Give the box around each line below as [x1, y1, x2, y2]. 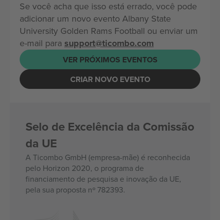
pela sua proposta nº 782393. [26, 184, 125, 195]
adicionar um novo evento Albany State [20, 12, 171, 25]
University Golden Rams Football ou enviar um [20, 25, 198, 37]
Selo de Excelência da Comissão [26, 118, 194, 135]
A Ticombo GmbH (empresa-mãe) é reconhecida [26, 152, 190, 163]
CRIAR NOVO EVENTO [70, 73, 150, 85]
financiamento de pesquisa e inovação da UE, [26, 173, 181, 184]
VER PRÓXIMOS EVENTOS [62, 54, 158, 65]
